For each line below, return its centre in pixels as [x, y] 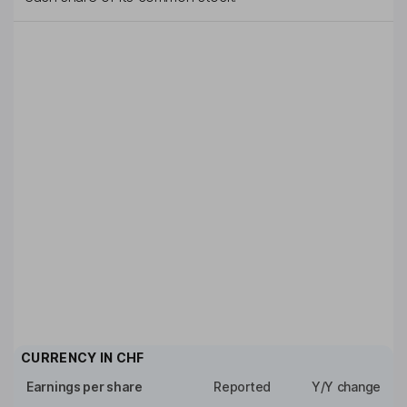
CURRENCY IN [69, 358]
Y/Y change [346, 387]
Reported [242, 387]
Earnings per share [84, 387]
